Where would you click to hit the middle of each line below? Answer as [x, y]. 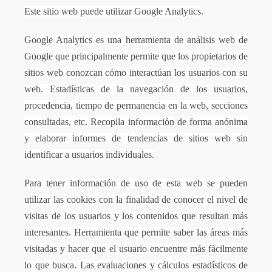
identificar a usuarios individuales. [89, 155]
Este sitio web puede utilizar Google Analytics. [114, 11]
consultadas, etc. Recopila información [99, 122]
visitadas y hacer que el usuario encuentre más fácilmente [136, 249]
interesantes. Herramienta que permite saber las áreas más [136, 232]
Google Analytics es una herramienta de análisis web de [136, 40]
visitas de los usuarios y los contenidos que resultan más [136, 216]
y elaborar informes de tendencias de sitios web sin [136, 138]
